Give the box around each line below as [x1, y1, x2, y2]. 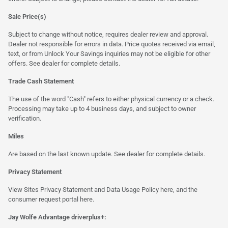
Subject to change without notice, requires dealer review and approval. [8, 30, 208, 38]
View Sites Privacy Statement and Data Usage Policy [8, 185, 160, 193]
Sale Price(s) [8, 12, 46, 20]
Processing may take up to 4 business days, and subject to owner [8, 104, 196, 112]
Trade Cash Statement [8, 77, 74, 85]
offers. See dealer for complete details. [8, 59, 120, 67]
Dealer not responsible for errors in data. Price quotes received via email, [8, 40, 215, 48]
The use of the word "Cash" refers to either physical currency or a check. [8, 95, 214, 103]
